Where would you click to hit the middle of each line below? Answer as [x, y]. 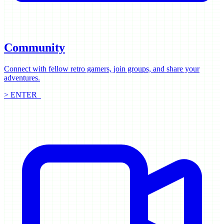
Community [34, 48]
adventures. [22, 78]
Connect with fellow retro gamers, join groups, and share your [102, 69]
